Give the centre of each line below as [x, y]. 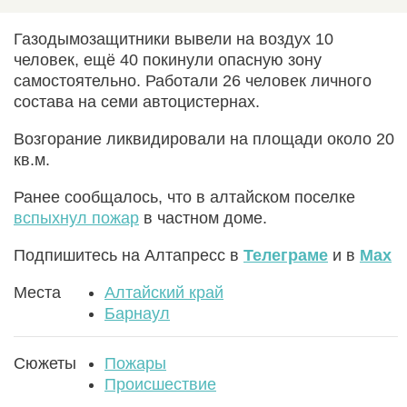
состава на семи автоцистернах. [137, 101]
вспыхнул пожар [76, 218]
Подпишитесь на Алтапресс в [129, 255]
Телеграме [286, 255]
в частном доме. [203, 218]
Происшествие [160, 384]
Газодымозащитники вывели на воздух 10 [174, 39]
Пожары [135, 363]
